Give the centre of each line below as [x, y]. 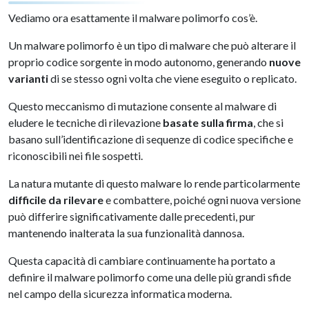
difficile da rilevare [56, 200]
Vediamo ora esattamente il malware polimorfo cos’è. [135, 18]
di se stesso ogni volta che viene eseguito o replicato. [175, 78]
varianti [28, 78]
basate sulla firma [208, 122]
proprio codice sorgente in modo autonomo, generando [139, 62]
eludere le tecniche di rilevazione [86, 122]
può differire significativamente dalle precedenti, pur [132, 216]
